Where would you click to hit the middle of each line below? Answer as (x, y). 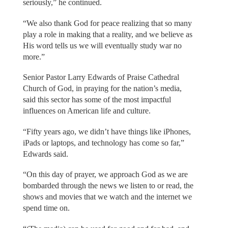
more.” (34, 56)
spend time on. (46, 208)
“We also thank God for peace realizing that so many (107, 23)
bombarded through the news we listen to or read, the (108, 186)
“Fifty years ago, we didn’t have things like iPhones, (107, 131)
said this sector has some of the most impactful (97, 100)
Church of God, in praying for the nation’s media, (102, 89)
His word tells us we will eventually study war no (102, 45)
